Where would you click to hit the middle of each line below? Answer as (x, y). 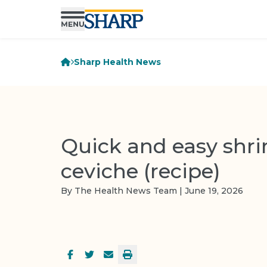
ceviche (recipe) (141, 171)
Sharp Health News (118, 62)
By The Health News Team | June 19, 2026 (152, 190)
